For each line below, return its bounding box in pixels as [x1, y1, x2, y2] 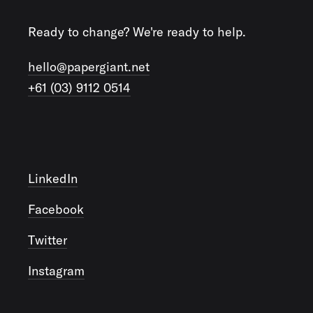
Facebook [28, 201, 84, 218]
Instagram [28, 263, 85, 279]
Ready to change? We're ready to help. [28, 24, 246, 41]
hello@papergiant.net [28, 59, 150, 75]
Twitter [28, 232, 67, 249]
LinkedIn [28, 170, 78, 187]
